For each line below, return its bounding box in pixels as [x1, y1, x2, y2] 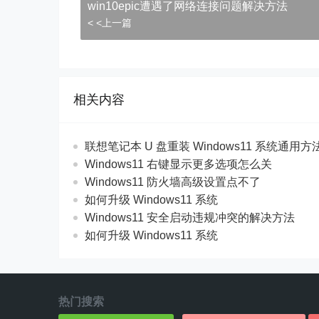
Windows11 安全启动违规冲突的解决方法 [85, 211, 295, 224]
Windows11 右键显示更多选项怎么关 [85, 158, 272, 170]
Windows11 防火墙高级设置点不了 [85, 176, 261, 188]
